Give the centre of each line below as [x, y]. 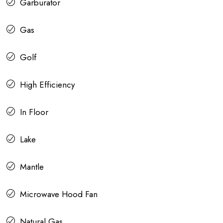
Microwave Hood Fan [59, 194]
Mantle [32, 167]
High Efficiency [47, 85]
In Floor [34, 112]
